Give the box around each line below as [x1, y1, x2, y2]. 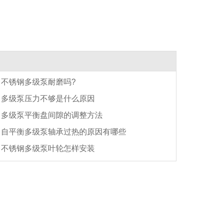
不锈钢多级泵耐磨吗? [1, 77, 76, 86]
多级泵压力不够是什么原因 [1, 94, 95, 103]
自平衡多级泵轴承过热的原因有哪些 [1, 127, 126, 136]
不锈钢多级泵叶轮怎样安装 [1, 144, 95, 153]
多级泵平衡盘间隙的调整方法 [1, 110, 103, 119]
